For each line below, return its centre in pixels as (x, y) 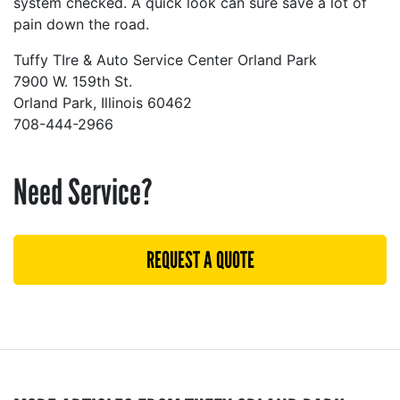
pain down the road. (81, 24)
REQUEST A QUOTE (200, 259)
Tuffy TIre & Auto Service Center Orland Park (165, 59)
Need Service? (83, 192)
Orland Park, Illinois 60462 (103, 102)
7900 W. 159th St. (73, 81)
